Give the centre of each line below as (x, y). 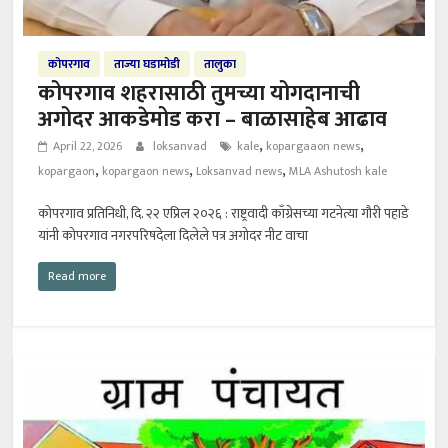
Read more (77, 276)
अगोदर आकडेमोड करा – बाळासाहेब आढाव (213, 120)
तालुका (220, 64)
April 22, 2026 (88, 146)
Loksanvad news (239, 171)
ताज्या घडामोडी (147, 64)
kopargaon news (146, 171)
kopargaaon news (313, 146)
